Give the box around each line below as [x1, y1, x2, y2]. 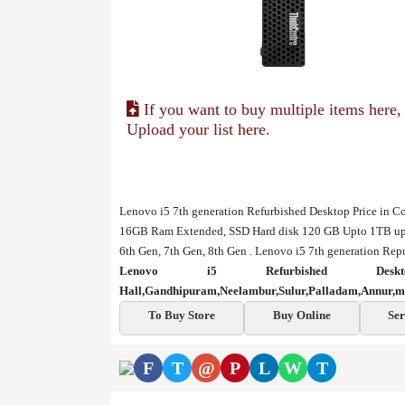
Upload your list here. [127, 120, 270, 139]
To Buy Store [147, 308, 215, 322]
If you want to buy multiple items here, [139, 100, 401, 119]
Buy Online [272, 308, 331, 322]
